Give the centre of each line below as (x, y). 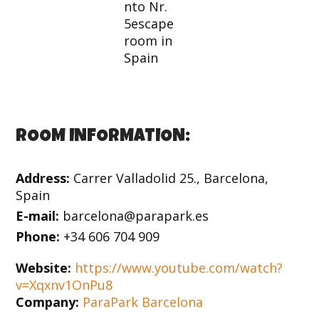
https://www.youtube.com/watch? (179, 268)
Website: (46, 268)
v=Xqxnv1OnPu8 (64, 285)
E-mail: (40, 216)
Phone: (40, 236)
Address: (45, 178)
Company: (49, 302)
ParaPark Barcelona (143, 302)
